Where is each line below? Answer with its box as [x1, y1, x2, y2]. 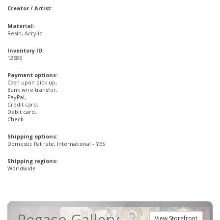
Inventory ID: [7, 47, 44, 55]
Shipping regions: [7, 157, 57, 165]
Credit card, [7, 101, 38, 109]
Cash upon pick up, [7, 79, 57, 86]
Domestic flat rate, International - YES [7, 140, 105, 148]
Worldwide [7, 165, 36, 172]
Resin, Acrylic [7, 29, 42, 37]
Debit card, [7, 108, 36, 116]
